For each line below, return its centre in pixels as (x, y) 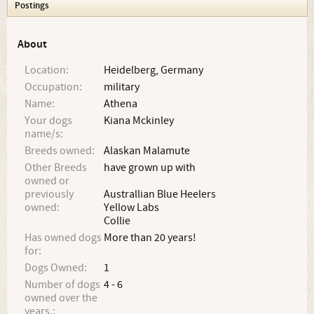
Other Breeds (56, 168)
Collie (117, 221)
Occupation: (53, 87)
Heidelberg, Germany (154, 70)
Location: (47, 70)
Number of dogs (62, 285)
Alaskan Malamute (147, 151)
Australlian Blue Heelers (160, 194)
